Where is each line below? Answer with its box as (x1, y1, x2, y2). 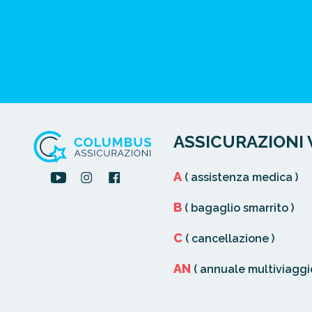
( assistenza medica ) (181, 170, 298, 184)
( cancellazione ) (182, 231, 274, 245)
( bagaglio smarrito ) (181, 201, 294, 214)
